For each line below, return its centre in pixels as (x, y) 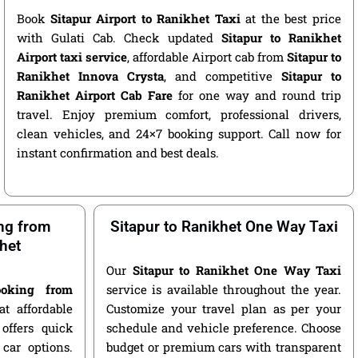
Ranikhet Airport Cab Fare (94, 95)
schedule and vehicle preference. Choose (224, 327)
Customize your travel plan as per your (224, 308)
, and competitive (222, 76)
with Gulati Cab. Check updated (119, 38)
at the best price (290, 19)
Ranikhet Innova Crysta (90, 76)
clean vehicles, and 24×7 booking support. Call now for (179, 134)
